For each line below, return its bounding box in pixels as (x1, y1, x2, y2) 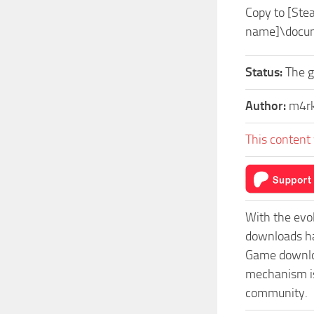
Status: (245, 64, 285, 80)
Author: (245, 98, 289, 114)
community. (245, 285, 308, 301)
